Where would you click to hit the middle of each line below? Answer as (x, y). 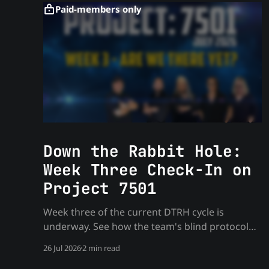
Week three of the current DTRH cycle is (134, 212)
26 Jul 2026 (62, 248)
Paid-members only (98, 9)
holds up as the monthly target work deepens (147, 240)
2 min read (101, 248)
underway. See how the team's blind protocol (146, 226)
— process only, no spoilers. (107, 255)
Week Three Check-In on (147, 169)
